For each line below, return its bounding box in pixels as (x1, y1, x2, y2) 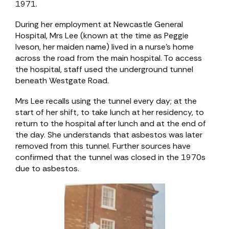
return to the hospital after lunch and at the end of (15, 118, 206, 129)
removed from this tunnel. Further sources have (15, 141, 191, 151)
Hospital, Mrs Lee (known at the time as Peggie (15, 30, 189, 41)
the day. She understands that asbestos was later (15, 129, 202, 140)
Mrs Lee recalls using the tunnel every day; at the (15, 96, 197, 106)
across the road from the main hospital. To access (15, 53, 202, 63)
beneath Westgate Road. (15, 75, 109, 86)
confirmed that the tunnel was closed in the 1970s (15, 152, 205, 163)
